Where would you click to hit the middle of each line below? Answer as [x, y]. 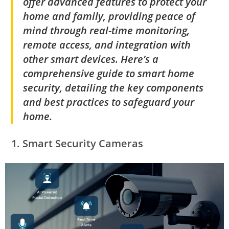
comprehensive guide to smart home [109, 73]
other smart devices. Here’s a [91, 59]
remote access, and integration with [107, 45]
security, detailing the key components [113, 88]
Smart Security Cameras [83, 143]
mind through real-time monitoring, [107, 30]
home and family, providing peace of [109, 16]
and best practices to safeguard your [109, 102]
